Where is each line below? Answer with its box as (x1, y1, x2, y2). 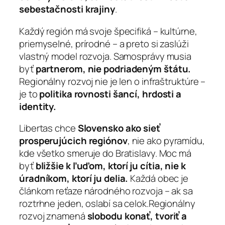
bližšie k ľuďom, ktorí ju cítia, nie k (35, 159, 186, 173)
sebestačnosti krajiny (19, 3, 115, 16)
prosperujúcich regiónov (19, 134, 128, 148)
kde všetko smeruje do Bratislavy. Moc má (19, 147, 191, 160)
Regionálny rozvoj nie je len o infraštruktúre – (19, 74, 206, 88)
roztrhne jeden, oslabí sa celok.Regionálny (19, 197, 195, 210)
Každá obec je (130, 172, 189, 185)
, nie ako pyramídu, (127, 134, 205, 148)
